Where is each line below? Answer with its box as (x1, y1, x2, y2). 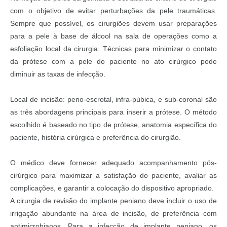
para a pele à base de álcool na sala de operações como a (10, 31, 217, 40)
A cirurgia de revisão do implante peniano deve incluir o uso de (10, 197, 217, 205)
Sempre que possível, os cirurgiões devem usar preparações (10, 19, 217, 27)
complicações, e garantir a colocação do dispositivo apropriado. (10, 184, 214, 193)
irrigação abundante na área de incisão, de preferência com (10, 209, 217, 218)
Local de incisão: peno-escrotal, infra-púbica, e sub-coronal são (10, 95, 217, 104)
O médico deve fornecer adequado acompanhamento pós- (10, 159, 217, 167)
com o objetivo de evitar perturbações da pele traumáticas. (10, 6, 217, 15)
